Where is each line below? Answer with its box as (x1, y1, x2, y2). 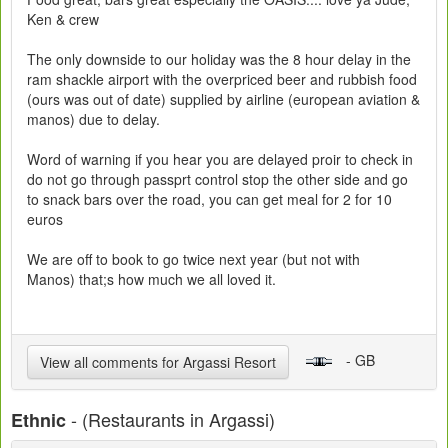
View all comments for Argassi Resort (40, 351, 276, 372)
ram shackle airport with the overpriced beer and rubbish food (27, 68, 417, 89)
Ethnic (11, 406, 66, 433)
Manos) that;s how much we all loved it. (27, 268, 276, 289)
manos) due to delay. (27, 108, 160, 129)
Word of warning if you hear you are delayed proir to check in (27, 148, 413, 169)
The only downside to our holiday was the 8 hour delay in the (27, 48, 411, 69)
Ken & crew (27, 8, 99, 29)
